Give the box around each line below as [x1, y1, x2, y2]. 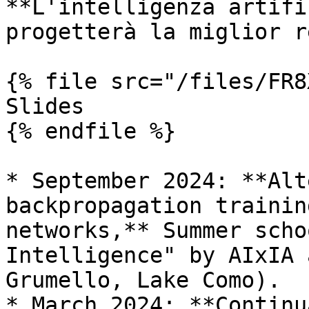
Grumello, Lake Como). [6, 268, 281, 292]
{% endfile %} [6, 119, 176, 143]
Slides [6, 94, 84, 119]
